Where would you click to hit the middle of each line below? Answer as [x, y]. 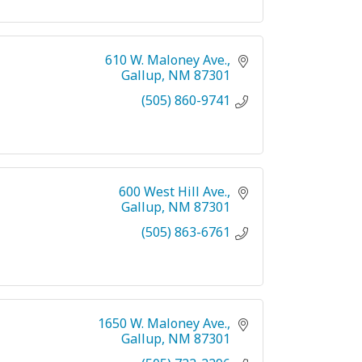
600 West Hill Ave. [173, 191]
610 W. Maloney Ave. [166, 59]
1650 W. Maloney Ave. [162, 323]
